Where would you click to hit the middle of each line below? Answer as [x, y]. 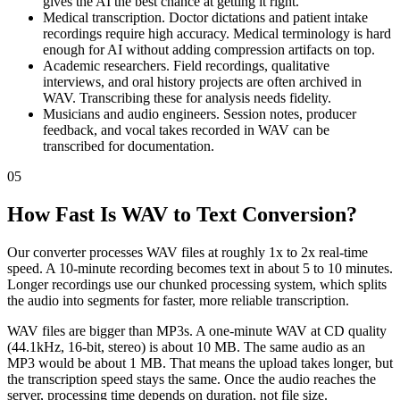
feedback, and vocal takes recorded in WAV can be [186, 130]
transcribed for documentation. [129, 146]
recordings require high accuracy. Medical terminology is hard [217, 33]
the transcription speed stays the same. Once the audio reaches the [192, 379]
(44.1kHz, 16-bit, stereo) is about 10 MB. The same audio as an [186, 346]
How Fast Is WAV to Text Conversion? [182, 214]
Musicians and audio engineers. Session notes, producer [200, 114]
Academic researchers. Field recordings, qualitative [186, 66]
